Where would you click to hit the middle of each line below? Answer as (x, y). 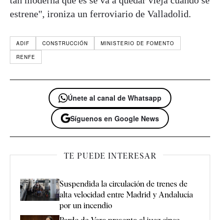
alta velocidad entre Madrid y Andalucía (126, 194)
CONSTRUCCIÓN (65, 43)
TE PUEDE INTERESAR (110, 156)
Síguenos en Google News (115, 118)
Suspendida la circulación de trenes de (124, 184)
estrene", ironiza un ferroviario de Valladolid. (100, 14)
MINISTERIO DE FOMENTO (137, 43)
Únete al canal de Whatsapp (115, 98)
